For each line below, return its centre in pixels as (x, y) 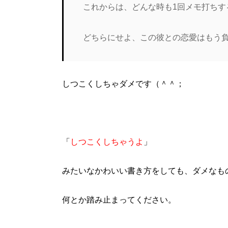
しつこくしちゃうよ (107, 141)
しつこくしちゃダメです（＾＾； (123, 83)
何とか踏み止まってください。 (119, 199)
